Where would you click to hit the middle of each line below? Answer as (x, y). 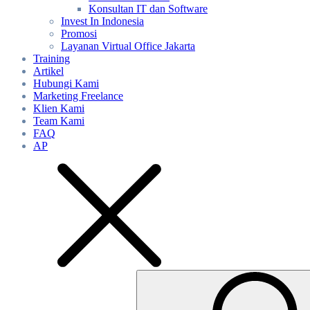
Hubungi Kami (66, 83)
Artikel (48, 71)
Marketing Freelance (78, 96)
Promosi (79, 34)
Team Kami (59, 121)
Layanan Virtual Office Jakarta (128, 46)
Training (52, 58)
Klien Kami (59, 108)
